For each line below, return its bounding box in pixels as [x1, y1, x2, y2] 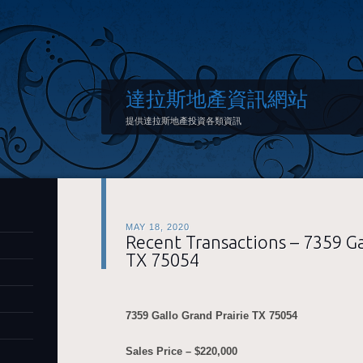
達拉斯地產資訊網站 [126, 88, 308, 110]
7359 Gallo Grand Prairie [126, 310, 249, 322]
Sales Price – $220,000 [126, 345, 237, 357]
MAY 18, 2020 [126, 222, 190, 232]
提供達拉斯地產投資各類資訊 [126, 116, 241, 126]
